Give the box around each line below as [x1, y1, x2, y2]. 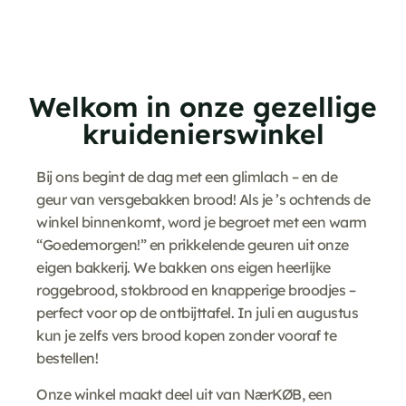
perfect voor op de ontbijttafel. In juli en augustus [36, 304, 358, 323]
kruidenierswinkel [82, 117, 324, 152]
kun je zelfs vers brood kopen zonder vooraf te [36, 326, 336, 345]
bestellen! [36, 349, 98, 368]
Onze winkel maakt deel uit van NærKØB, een [36, 384, 332, 403]
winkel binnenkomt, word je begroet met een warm [36, 213, 367, 232]
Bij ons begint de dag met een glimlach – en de [36, 168, 337, 187]
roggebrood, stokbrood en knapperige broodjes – [36, 281, 355, 300]
